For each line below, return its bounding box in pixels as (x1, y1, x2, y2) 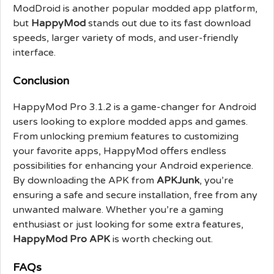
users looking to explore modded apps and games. (13, 115, 248, 128)
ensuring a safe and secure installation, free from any (13, 188, 257, 201)
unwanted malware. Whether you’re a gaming (13, 203, 223, 216)
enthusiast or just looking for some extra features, (13, 218, 243, 231)
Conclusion (13, 73, 69, 87)
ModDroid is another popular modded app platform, (13, 2, 257, 15)
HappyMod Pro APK (13, 232, 110, 245)
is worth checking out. (110, 232, 213, 245)
